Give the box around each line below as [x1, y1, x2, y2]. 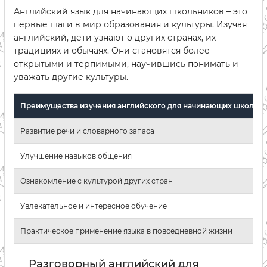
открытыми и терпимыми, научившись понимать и [14, 58, 238, 69]
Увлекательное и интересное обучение [20, 201, 167, 210]
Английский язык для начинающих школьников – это [14, 6, 247, 17]
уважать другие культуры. [14, 72, 128, 82]
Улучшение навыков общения [20, 151, 132, 160]
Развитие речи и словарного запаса [20, 126, 154, 135]
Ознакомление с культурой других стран [20, 176, 173, 185]
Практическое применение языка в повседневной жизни [20, 226, 232, 235]
